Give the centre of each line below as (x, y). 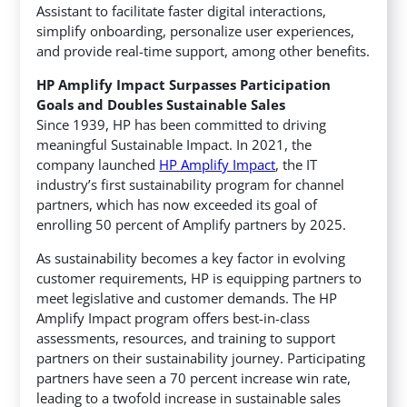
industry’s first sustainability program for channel (191, 185)
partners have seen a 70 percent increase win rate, (194, 378)
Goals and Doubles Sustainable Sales (161, 105)
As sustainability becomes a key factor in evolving (191, 258)
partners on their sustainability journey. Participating (201, 358)
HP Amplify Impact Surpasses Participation (184, 85)
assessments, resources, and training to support (186, 338)
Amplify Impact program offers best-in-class (174, 318)
